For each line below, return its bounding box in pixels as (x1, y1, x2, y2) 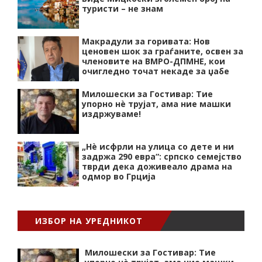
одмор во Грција (82, 171, 156, 182)
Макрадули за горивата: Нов (82, 36, 210, 47)
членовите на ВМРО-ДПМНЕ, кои (82, 56, 225, 67)
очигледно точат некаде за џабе (82, 65, 229, 77)
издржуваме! (82, 108, 141, 119)
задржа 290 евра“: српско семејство (82, 151, 242, 162)
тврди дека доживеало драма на (82, 161, 232, 172)
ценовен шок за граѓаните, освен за (82, 46, 243, 57)
